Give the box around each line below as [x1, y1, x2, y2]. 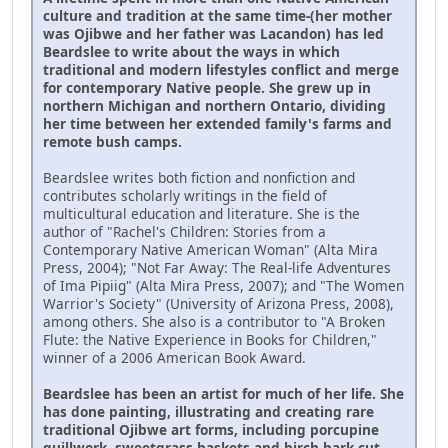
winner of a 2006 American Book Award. [43, 348, 306, 368]
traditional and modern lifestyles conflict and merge [43, 60, 399, 80]
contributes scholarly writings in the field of [43, 186, 327, 206]
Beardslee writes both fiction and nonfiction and [43, 168, 355, 188]
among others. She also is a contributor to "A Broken [43, 312, 385, 332]
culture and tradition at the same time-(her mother [43, 6, 392, 26]
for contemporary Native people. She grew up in [43, 78, 371, 98]
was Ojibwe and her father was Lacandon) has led [43, 24, 384, 44]
